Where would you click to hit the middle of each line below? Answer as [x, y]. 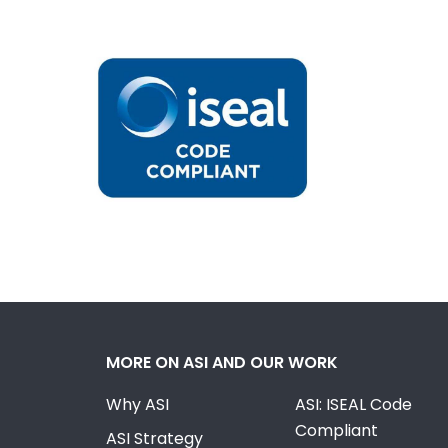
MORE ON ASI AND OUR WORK [222, 363]
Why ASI [138, 405]
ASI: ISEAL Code [353, 405]
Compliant [336, 431]
